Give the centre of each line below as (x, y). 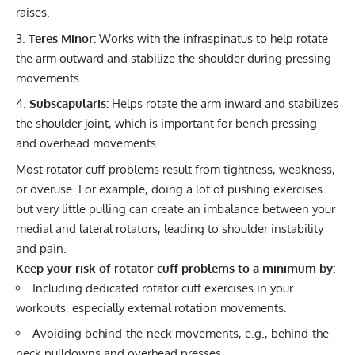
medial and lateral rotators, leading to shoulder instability (170, 228)
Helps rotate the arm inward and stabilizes (223, 104)
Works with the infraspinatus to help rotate (212, 38)
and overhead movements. (88, 143)
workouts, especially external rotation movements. (151, 307)
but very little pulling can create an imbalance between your (176, 208)
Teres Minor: (62, 38)
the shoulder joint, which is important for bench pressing (166, 124)
